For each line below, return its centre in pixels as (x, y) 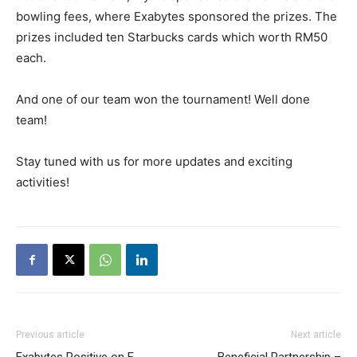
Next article (316, 335)
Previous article (50, 335)
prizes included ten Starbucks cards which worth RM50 (172, 37)
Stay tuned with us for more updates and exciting (154, 161)
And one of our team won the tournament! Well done (163, 99)
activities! (43, 182)
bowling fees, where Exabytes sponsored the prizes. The (177, 16)
